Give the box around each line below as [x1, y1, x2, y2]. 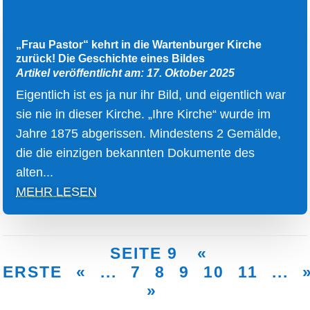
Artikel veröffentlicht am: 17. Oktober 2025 [16, 67, 235, 80]
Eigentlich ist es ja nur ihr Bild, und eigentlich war [16, 88, 286, 102]
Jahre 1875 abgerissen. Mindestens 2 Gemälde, [16, 127, 282, 141]
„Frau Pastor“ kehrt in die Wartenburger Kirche [16, 39, 262, 51]
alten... [16, 165, 54, 180]
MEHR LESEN [16, 185, 98, 199]
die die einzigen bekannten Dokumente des [16, 146, 255, 161]
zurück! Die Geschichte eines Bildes [16, 53, 206, 65]
